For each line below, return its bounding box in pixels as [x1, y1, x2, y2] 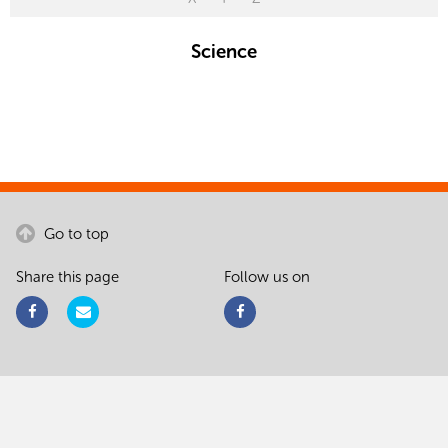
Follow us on [224, 267, 310, 286]
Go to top [40, 224, 109, 243]
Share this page [16, 267, 119, 286]
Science [191, 39, 257, 63]
